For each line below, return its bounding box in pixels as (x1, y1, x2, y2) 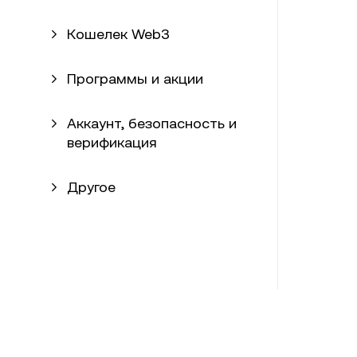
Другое (67, 178, 116, 195)
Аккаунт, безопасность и (67, 115, 237, 131)
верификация (67, 134, 157, 151)
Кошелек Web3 (67, 25, 170, 42)
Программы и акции (67, 70, 203, 87)
